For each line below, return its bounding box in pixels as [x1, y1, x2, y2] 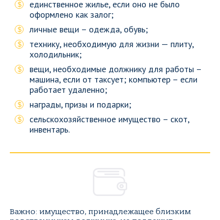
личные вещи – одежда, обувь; [29, 24, 148, 35]
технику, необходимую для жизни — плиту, [29, 38, 193, 50]
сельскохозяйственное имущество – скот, [29, 113, 189, 125]
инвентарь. [29, 124, 70, 135]
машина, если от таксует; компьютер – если [29, 74, 197, 85]
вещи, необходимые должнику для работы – [29, 63, 201, 75]
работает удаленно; [29, 84, 107, 95]
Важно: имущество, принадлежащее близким [10, 207, 191, 216]
